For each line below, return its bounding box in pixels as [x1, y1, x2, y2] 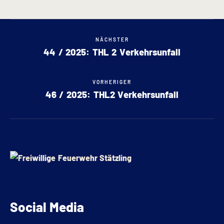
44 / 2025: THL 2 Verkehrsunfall [43, 46, 180, 57]
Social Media [10, 198, 84, 214]
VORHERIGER [92, 79, 131, 85]
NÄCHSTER [95, 36, 129, 42]
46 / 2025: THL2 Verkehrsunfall [45, 89, 179, 100]
